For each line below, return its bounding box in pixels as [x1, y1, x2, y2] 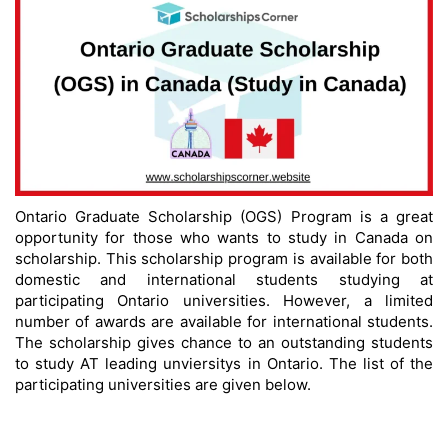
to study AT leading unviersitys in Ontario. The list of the [15, 354, 433, 374]
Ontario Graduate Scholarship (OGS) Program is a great [15, 207, 433, 227]
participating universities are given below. [15, 375, 311, 395]
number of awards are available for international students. [15, 312, 433, 332]
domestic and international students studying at [15, 270, 433, 290]
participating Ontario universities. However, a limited [15, 291, 433, 311]
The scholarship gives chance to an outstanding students [15, 333, 433, 353]
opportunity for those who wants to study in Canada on [15, 228, 433, 248]
